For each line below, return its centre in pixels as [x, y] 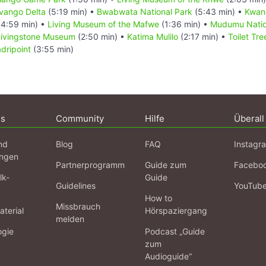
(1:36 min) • [185, 24]
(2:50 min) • [101, 36]
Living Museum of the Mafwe [103, 24]
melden [70, 218]
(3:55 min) [52, 49]
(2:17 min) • [203, 36]
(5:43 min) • [218, 11]
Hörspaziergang [176, 210]
